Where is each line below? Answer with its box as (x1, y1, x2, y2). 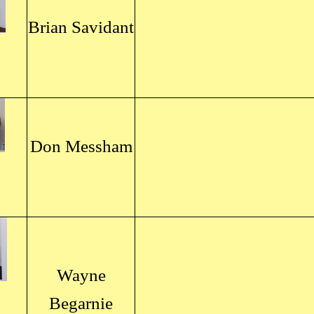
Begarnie (49, 294, 113, 313)
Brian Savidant (28, 18, 134, 36)
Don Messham (29, 137, 132, 156)
